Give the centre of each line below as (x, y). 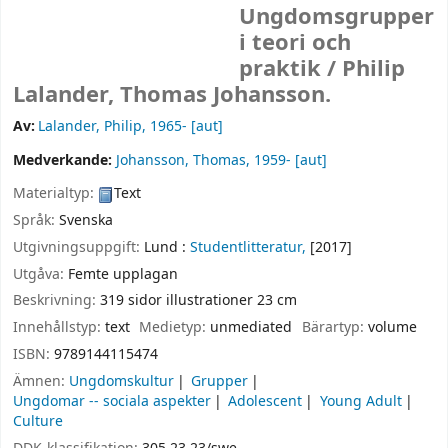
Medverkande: (64, 161)
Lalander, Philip (90, 127)
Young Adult (360, 401)
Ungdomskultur (121, 381)
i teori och (295, 43)
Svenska (86, 220)
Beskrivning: (56, 301)
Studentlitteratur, (248, 247)
